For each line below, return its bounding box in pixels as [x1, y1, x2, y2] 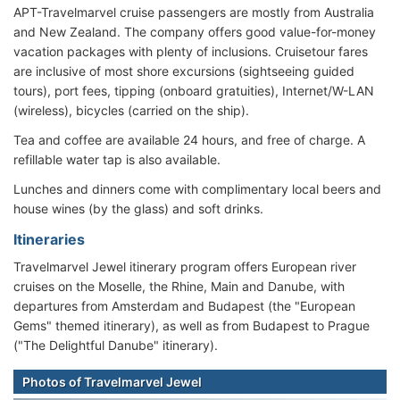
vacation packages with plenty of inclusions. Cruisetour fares [13, 44, 368, 60]
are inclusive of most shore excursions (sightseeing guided [13, 63, 354, 79]
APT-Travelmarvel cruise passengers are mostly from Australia [13, 4, 374, 21]
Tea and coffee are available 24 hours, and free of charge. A [13, 132, 365, 148]
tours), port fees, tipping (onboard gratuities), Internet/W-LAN [13, 83, 374, 99]
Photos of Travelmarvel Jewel [22, 374, 202, 390]
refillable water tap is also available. [13, 152, 221, 168]
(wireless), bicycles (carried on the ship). [13, 103, 249, 119]
